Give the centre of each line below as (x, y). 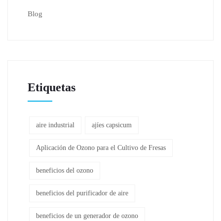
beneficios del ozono (65, 170)
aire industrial (55, 125)
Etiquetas (52, 87)
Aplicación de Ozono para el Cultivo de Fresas (101, 147)
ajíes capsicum (112, 125)
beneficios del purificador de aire (82, 193)
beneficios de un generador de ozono (87, 216)
